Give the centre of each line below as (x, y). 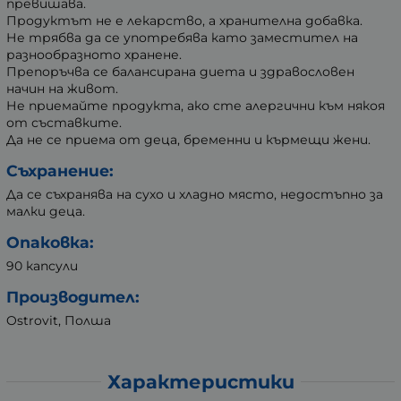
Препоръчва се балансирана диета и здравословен (180, 72)
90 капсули (42, 266)
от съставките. (64, 123)
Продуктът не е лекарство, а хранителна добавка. (184, 21)
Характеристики (200, 381)
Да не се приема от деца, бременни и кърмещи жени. (188, 140)
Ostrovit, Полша (59, 321)
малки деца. (46, 212)
